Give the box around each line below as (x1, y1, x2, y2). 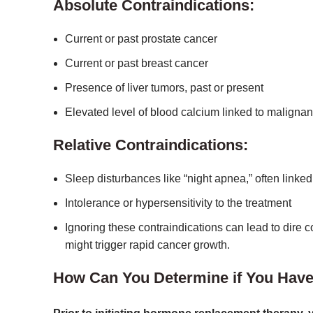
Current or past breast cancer (65, 57, 208, 69)
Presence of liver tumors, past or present (65, 82, 263, 94)
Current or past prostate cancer (65, 33, 217, 45)
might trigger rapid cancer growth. (65, 239, 230, 251)
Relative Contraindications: (53, 136, 248, 154)
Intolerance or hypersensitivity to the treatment (65, 197, 291, 209)
